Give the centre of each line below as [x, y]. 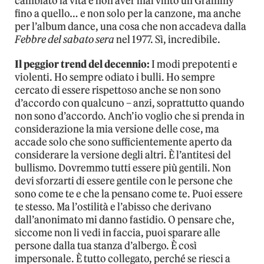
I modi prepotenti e [194, 65]
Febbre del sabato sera [65, 40]
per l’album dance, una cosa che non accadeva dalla [131, 27]
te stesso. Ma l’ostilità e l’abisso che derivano [113, 207]
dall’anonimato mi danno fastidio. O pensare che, [125, 220]
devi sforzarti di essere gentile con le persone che [124, 181]
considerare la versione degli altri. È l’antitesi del [123, 155]
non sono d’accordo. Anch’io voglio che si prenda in [130, 116]
